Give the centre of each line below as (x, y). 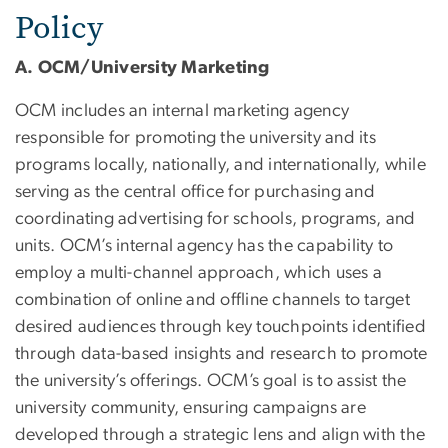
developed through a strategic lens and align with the (220, 435)
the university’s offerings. (111, 381)
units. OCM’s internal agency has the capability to (204, 246)
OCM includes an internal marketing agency (182, 111)
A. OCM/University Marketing (142, 68)
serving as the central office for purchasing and (195, 192)
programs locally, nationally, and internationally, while (220, 165)
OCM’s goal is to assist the (307, 381)
